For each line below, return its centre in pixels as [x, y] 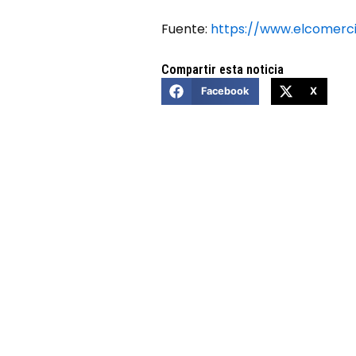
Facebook [224, 91]
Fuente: [186, 29]
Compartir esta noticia [223, 69]
